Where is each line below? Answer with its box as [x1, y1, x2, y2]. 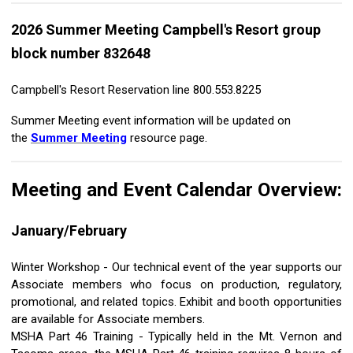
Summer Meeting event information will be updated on [11, 113, 291, 128]
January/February [11, 222, 127, 240]
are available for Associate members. [11, 312, 205, 327]
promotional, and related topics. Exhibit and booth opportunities [11, 295, 342, 310]
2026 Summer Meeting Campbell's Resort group [11, 21, 321, 39]
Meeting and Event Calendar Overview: [11, 179, 342, 202]
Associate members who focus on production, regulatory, [11, 277, 342, 292]
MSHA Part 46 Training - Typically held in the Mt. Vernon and [11, 329, 342, 344]
